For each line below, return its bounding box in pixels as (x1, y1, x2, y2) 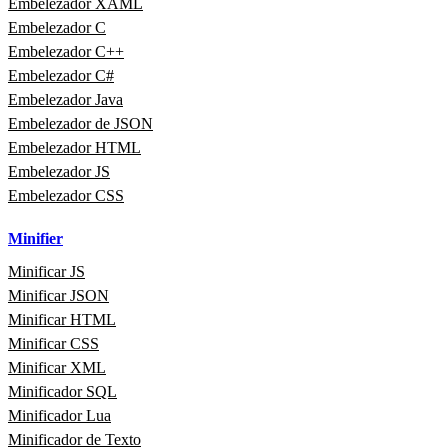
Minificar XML (8, 358, 106, 376)
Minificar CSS (8, 334, 99, 352)
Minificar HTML (8, 310, 116, 328)
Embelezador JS (8, 162, 110, 180)
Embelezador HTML (8, 138, 141, 156)
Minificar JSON (8, 286, 109, 304)
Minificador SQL (8, 382, 117, 400)
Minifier (8, 229, 63, 247)
